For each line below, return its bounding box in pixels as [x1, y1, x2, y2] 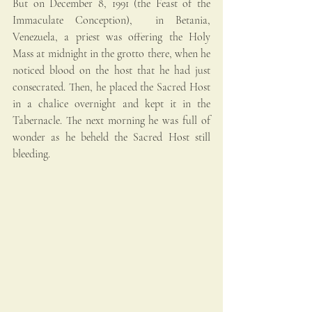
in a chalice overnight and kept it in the [13, 96, 210, 111]
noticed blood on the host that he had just [13, 63, 210, 77]
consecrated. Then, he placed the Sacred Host [13, 79, 210, 94]
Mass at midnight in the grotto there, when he [13, 46, 210, 61]
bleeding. [13, 146, 53, 161]
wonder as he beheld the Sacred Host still [13, 130, 210, 144]
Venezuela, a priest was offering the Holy [13, 29, 210, 44]
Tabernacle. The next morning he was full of [13, 113, 210, 127]
